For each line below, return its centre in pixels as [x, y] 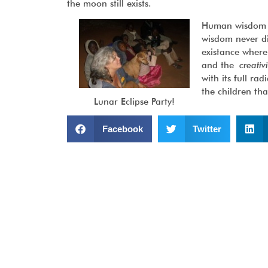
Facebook [122, 129]
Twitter [207, 129]
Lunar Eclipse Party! [134, 102]
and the [220, 65]
